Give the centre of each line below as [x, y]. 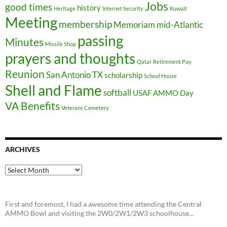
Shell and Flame [53, 90]
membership [85, 24]
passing [100, 41]
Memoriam [134, 25]
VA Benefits [32, 106]
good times [29, 7]
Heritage [65, 8]
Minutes [24, 42]
